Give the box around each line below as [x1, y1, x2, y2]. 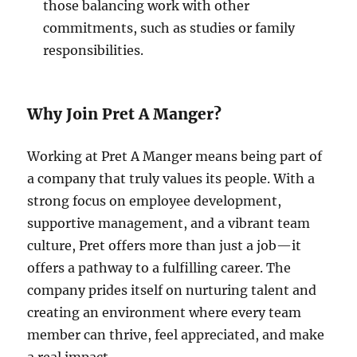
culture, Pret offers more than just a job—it [27, 237, 302, 253]
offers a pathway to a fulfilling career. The [27, 260, 292, 276]
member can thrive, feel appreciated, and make [27, 327, 325, 343]
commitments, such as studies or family [43, 20, 296, 36]
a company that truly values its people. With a [27, 171, 316, 186]
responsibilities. [43, 42, 144, 58]
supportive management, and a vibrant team [27, 215, 311, 231]
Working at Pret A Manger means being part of [27, 148, 323, 164]
